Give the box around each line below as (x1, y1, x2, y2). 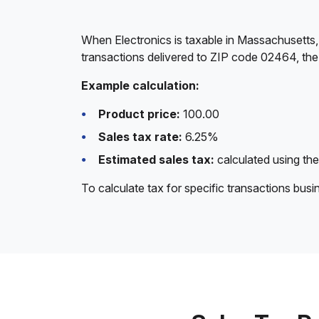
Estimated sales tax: (98, 152, 214, 167)
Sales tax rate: (98, 130, 182, 144)
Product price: (98, 107, 180, 121)
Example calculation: (81, 78, 199, 93)
